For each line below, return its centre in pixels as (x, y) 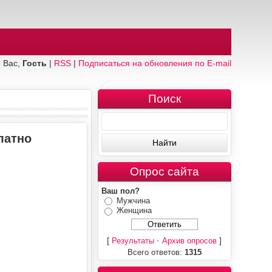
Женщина (134, 211)
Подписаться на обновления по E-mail (155, 63)
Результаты (133, 240)
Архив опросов (190, 240)
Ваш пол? (120, 191)
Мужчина (133, 200)
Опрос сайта (164, 172)
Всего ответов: (156, 252)
